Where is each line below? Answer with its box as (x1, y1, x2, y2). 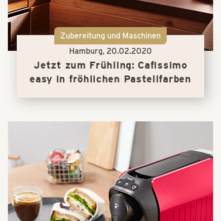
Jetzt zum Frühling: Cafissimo (34, 59, 187, 71)
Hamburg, (69, 46, 107, 56)
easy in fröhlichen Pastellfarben (30, 73, 191, 85)
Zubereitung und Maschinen (60, 31, 161, 40)
